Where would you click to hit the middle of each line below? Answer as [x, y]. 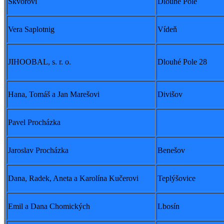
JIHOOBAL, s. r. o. [39, 62]
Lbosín [168, 206]
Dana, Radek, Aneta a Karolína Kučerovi [73, 178]
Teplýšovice [176, 178]
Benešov [171, 150]
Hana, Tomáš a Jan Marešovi [54, 94]
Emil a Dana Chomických [49, 206]
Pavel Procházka [34, 122]
